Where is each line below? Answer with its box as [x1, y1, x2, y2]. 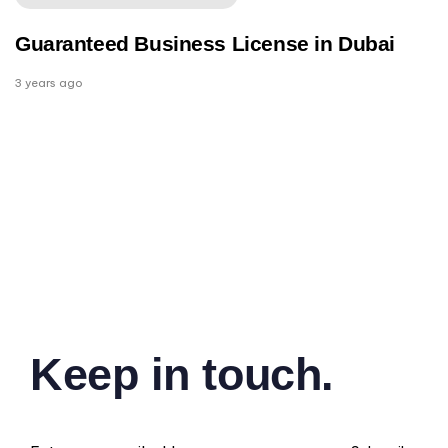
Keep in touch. [30, 348, 334, 400]
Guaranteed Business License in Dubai [15, 31, 395, 55]
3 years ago [15, 75, 83, 90]
